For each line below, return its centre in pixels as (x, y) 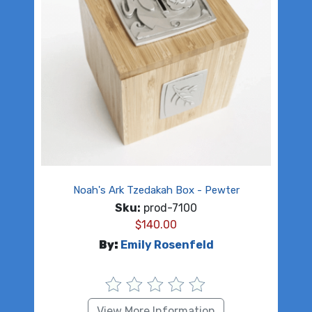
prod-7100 (169, 208)
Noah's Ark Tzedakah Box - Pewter (156, 190)
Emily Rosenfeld (167, 244)
